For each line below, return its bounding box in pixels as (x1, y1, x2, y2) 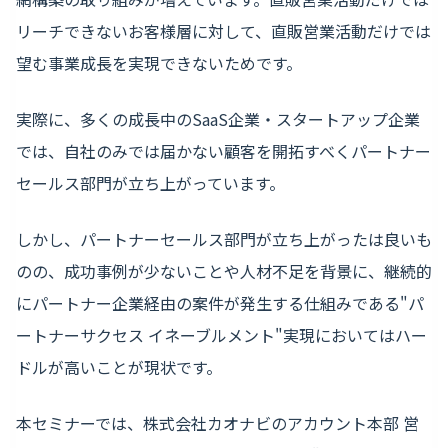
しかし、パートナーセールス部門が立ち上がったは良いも (16, 227, 432, 252)
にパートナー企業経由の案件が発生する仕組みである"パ (16, 291, 424, 316)
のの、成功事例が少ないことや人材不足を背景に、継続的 (16, 259, 432, 284)
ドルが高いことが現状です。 (16, 355, 222, 380)
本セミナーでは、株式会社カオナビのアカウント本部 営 (16, 411, 419, 436)
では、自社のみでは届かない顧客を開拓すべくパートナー (16, 139, 431, 164)
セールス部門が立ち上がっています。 (16, 171, 285, 196)
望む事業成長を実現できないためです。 (16, 51, 302, 76)
